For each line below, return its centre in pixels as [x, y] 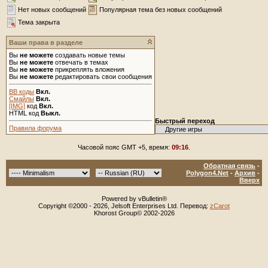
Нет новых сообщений [52, 10]
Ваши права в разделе [46, 42]
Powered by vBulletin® [134, 199]
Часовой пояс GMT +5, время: [125, 147]
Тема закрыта [39, 22]
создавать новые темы [89, 55]
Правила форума [35, 128]
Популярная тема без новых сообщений [161, 10]
